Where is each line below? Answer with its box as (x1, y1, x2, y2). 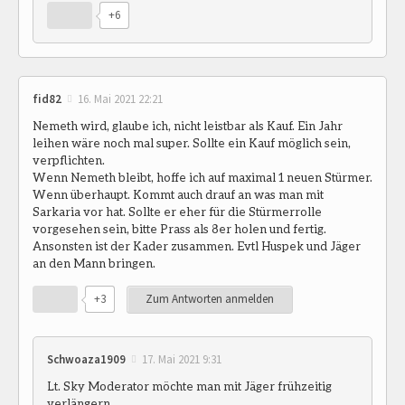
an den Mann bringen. (33, 256, 155, 271)
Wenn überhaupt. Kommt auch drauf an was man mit (33, 187, 324, 202)
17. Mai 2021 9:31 (142, 352, 221, 368)
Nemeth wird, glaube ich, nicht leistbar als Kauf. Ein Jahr (33, 118, 343, 134)
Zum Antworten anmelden (146, 291, 274, 307)
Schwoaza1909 (47, 352, 126, 368)
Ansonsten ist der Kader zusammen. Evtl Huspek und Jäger (33, 239, 361, 254)
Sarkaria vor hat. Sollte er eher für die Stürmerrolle (33, 204, 322, 220)
